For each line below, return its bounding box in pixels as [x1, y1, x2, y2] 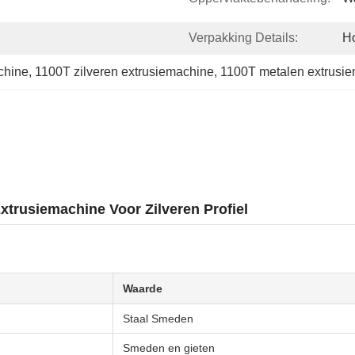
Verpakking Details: [189, 31, 298, 44]
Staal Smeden [123, 312, 193, 325]
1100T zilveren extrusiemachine [35, 65, 214, 78]
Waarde [123, 282, 162, 295]
